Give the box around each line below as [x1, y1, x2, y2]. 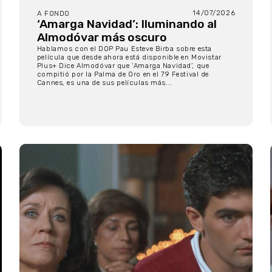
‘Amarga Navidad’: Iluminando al [36, 17, 217, 32]
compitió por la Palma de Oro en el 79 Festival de [36, 70, 209, 79]
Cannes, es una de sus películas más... [36, 78, 172, 87]
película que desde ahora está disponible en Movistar [36, 53, 222, 62]
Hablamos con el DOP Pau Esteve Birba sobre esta [36, 44, 212, 53]
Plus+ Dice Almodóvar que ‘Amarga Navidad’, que [36, 61, 209, 70]
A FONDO [36, 9, 70, 18]
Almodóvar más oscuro [36, 30, 167, 45]
